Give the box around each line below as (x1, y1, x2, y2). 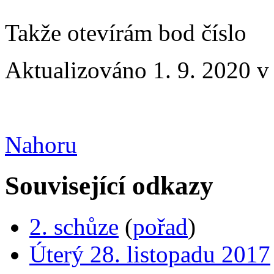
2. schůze (29, 213, 119, 240)
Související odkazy (5, 171, 213, 200)
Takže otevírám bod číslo (5, 19, 246, 46)
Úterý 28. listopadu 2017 (29, 240, 270, 267)
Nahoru (5, 131, 77, 158)
